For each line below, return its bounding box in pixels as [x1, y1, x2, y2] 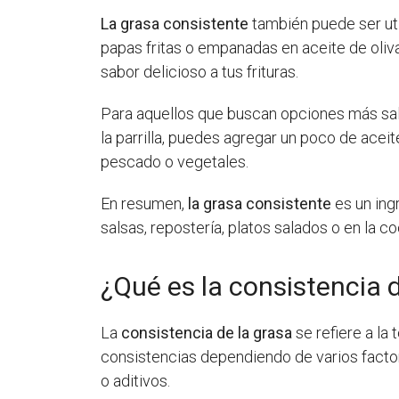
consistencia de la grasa [121, 322, 293, 342]
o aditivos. [101, 370, 171, 390]
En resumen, [101, 193, 189, 213]
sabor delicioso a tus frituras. [101, 61, 299, 81]
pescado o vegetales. [101, 151, 249, 171]
